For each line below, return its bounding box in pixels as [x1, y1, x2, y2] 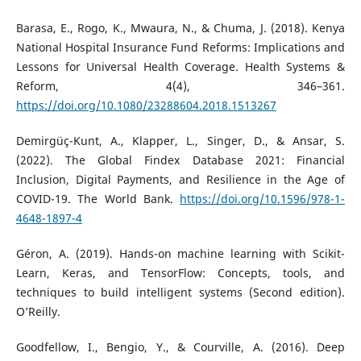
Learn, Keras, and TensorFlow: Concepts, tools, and [15, 265, 346, 281]
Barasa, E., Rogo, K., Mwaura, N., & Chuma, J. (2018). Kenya [15, 20, 346, 36]
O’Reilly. [15, 304, 60, 320]
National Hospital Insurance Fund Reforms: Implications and [15, 39, 346, 56]
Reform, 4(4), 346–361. [15, 78, 346, 94]
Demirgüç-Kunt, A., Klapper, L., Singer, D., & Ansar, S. [15, 133, 346, 149]
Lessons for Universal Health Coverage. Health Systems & [15, 59, 346, 75]
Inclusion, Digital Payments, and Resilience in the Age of [15, 172, 346, 188]
